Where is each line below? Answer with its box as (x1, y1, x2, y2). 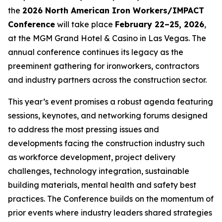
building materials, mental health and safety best (8, 180, 196, 190)
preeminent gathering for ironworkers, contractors (8, 61, 199, 71)
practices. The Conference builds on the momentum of (8, 194, 214, 204)
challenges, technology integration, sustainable (8, 166, 189, 176)
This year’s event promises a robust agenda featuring (8, 97, 213, 107)
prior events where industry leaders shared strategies (8, 208, 212, 218)
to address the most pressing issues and (8, 124, 159, 134)
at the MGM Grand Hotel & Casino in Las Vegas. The (8, 33, 206, 43)
